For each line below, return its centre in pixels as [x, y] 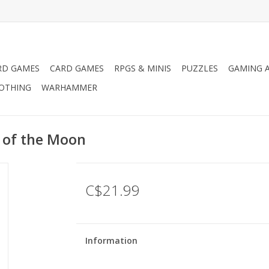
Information [111, 240]
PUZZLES [200, 68]
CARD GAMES [77, 68]
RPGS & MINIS [143, 68]
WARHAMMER [69, 87]
